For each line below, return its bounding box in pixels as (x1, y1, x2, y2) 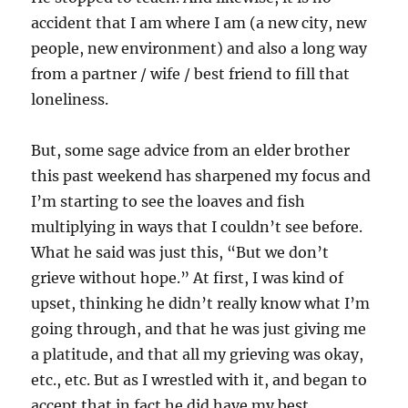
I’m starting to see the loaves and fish (31, 192, 306, 210)
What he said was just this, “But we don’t (31, 243, 330, 261)
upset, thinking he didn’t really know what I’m (31, 294, 371, 312)
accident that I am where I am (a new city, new (31, 14, 367, 32)
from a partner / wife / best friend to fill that (31, 65, 351, 83)
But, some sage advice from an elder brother (31, 141, 351, 159)
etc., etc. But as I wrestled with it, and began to (31, 371, 368, 389)
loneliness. (31, 90, 109, 108)
